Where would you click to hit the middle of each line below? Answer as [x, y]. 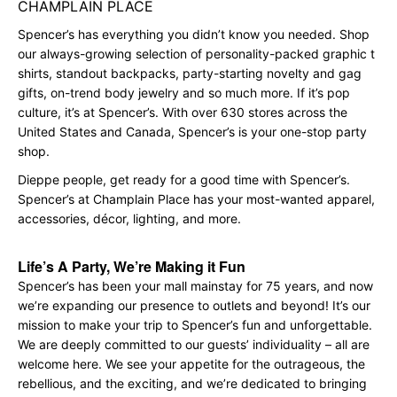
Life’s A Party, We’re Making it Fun [132, 266]
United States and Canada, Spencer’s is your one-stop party [192, 132]
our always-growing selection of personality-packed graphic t [196, 54]
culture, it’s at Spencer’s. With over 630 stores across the [183, 112]
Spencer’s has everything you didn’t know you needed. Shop [194, 34]
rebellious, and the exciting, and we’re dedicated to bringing [192, 383]
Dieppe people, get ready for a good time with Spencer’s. [184, 179]
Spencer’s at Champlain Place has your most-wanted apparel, [196, 199]
